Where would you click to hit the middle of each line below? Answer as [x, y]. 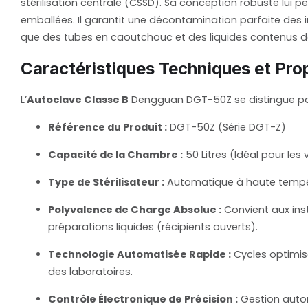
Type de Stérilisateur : [106, 183]
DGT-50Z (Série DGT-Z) [227, 128]
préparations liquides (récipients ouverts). [153, 227]
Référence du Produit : [108, 128]
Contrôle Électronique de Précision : [143, 299]
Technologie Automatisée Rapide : [140, 255]
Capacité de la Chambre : [115, 155]
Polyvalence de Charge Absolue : [135, 210]
